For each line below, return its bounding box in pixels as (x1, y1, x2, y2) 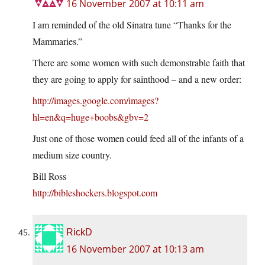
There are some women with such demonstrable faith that (33, 56, 245, 69)
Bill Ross (33, 170, 66, 183)
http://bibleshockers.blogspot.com (33, 186, 157, 199)
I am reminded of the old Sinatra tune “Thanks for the (33, 18, 231, 31)
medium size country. (33, 148, 112, 161)
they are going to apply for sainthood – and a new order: (33, 73, 241, 86)
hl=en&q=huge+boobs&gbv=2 (33, 111, 148, 124)
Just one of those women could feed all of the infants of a (33, 132, 244, 145)
